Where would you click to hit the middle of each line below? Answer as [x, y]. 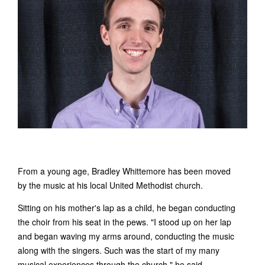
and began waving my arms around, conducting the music [126, 236]
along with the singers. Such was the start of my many [119, 251]
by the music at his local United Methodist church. [110, 185]
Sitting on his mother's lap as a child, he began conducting [127, 208]
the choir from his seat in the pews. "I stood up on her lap [125, 222]
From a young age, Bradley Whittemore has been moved [124, 171]
